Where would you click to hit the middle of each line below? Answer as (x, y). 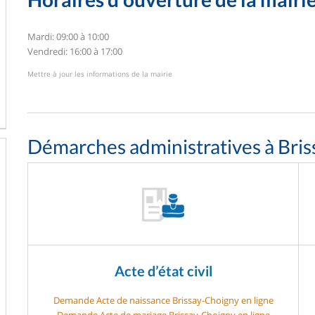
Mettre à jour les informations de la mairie (100, 73)
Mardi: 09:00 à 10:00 (68, 36)
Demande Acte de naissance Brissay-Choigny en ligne (163, 300)
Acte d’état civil (163, 270)
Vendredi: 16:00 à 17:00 (75, 51)
